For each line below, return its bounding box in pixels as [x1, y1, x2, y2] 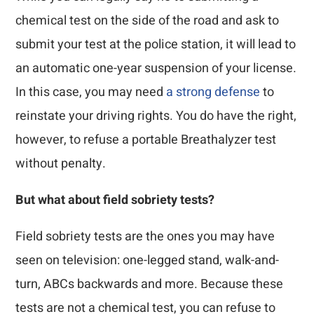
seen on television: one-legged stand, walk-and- [15, 251, 280, 270]
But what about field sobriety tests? [15, 191, 215, 210]
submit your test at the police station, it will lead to [15, 35, 296, 54]
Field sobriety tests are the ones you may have [15, 227, 275, 246]
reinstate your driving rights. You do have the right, [15, 107, 297, 125]
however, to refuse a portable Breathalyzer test [15, 130, 277, 149]
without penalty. [15, 154, 107, 173]
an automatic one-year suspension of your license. [15, 59, 297, 78]
